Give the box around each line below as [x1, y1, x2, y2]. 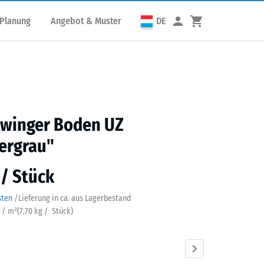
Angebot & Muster [51, 15, 121, 27]
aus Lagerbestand [70, 193, 131, 203]
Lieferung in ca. [18, 193, 70, 203]
